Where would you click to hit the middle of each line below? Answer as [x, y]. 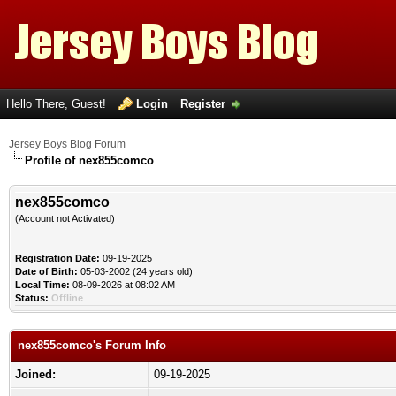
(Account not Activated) [65, 218]
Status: [32, 298]
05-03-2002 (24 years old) [135, 271]
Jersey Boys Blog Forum [67, 144]
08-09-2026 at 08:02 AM [122, 285]
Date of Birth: [46, 271]
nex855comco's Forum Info [92, 345]
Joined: [35, 374]
